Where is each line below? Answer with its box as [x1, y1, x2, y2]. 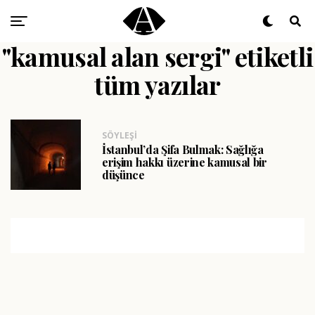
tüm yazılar [94, 67, 221, 101]
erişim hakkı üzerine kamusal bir [102, 155, 267, 169]
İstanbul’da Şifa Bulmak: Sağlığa [102, 142, 264, 157]
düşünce [102, 167, 145, 182]
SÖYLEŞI [102, 129, 137, 141]
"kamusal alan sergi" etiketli [1, 39, 314, 73]
